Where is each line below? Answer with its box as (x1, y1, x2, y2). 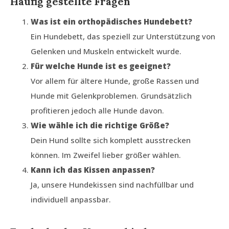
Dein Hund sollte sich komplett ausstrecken (31, 135, 191, 146)
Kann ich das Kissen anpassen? (31, 165, 155, 175)
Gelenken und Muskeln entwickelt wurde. (31, 46, 181, 57)
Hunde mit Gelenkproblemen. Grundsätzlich (31, 90, 192, 101)
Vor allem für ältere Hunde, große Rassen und (31, 76, 199, 86)
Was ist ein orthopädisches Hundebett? (31, 16, 192, 27)
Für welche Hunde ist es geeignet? (31, 61, 171, 72)
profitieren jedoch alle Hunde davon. (31, 105, 164, 116)
